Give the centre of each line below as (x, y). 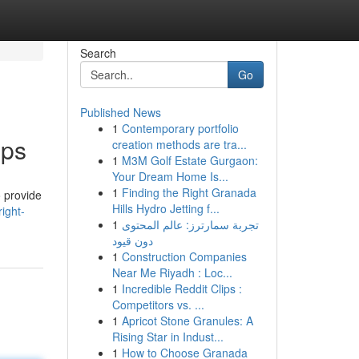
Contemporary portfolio (180, 128)
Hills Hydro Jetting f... (165, 208)
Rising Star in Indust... (167, 337)
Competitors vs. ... (158, 305)
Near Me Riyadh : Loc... (172, 272)
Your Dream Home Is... (170, 176)
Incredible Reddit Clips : (182, 288)
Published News (120, 112)
